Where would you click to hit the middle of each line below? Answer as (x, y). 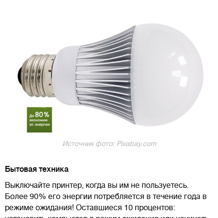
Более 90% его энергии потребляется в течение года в (106, 197)
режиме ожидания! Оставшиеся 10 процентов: (90, 208)
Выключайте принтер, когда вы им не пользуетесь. (97, 186)
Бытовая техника (38, 170)
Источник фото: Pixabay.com (109, 144)
